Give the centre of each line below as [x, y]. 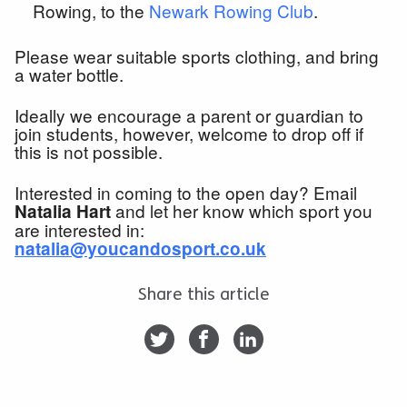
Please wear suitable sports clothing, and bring [197, 55]
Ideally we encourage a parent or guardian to [189, 114]
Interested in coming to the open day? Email [186, 192]
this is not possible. [89, 151]
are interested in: [79, 229]
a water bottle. [69, 74]
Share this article [203, 294]
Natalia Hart [63, 211]
